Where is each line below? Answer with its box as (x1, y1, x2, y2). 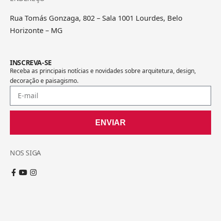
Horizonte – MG (10, 25, 63, 35)
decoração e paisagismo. (10, 76, 78, 85)
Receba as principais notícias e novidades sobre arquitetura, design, (10, 66, 196, 75)
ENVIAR (95, 118, 126, 127)
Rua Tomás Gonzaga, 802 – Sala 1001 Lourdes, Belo (10, 12, 183, 23)
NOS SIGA (10, 147, 41, 157)
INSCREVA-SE (10, 57, 52, 67)
